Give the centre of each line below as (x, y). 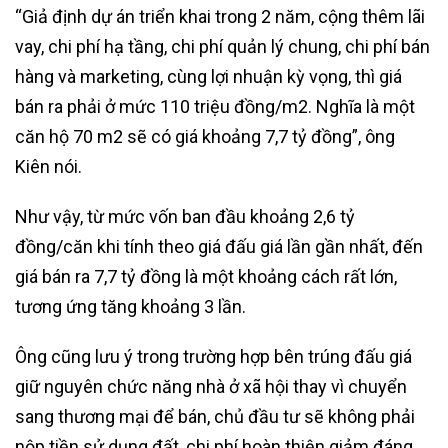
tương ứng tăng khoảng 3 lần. (130, 306)
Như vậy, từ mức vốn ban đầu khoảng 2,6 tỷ (185, 216)
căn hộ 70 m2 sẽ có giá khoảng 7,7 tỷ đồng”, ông (205, 136)
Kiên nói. (48, 166)
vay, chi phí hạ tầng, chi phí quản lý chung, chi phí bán (222, 46)
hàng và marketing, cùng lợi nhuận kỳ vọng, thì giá (208, 76)
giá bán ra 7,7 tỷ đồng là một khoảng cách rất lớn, (206, 276)
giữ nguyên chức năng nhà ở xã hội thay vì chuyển (211, 386)
